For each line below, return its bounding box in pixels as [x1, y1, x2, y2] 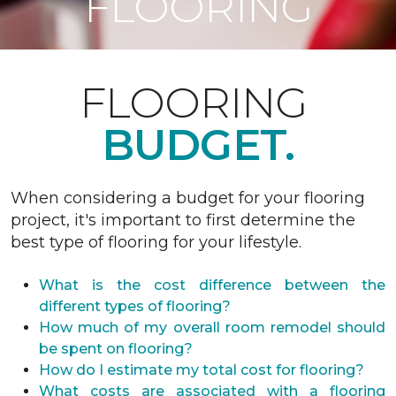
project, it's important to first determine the [11, 210, 355, 230]
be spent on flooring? [39, 340, 193, 357]
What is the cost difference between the [39, 277, 385, 293]
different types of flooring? [39, 298, 231, 315]
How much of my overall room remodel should [39, 319, 385, 336]
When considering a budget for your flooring [11, 188, 365, 208]
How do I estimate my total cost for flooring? [39, 362, 364, 378]
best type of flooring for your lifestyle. [11, 232, 301, 252]
